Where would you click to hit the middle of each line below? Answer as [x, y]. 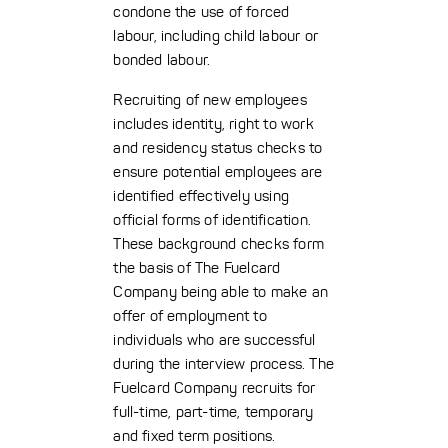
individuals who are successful [214, 340]
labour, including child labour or [215, 36]
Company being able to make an [221, 292]
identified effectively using [201, 196]
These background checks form [218, 244]
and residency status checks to [218, 148]
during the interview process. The [223, 364]
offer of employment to [190, 316]
